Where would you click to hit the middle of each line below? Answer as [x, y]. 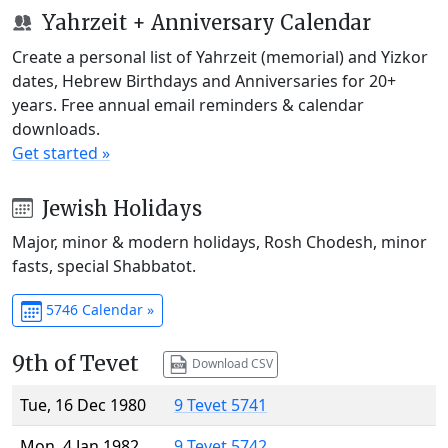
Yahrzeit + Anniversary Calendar [203, 22]
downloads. [56, 128]
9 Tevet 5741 [220, 405]
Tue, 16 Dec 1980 [83, 405]
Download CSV [230, 363]
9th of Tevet [75, 364]
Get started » [61, 152]
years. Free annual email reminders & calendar [188, 104]
